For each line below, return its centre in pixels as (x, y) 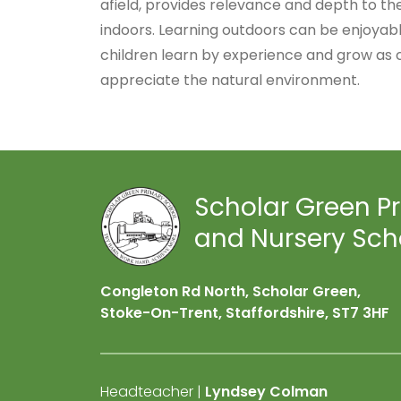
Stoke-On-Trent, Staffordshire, (214, 313)
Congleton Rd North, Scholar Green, (230, 291)
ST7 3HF (359, 313)
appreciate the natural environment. (230, 80)
